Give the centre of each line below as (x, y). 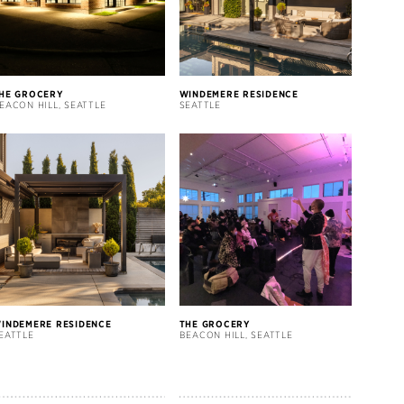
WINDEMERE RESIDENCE (239, 93)
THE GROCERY (215, 324)
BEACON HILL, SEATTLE (236, 335)
